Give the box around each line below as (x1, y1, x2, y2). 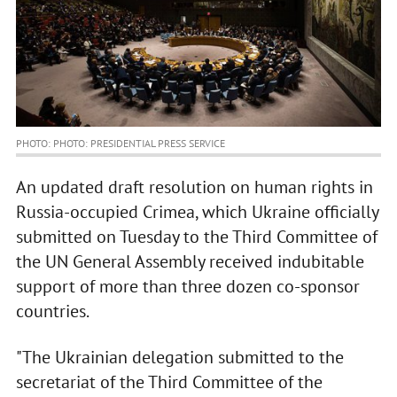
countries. (15, 300, 90, 323)
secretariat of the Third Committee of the (15, 370, 323, 394)
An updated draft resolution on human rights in (15, 175, 373, 199)
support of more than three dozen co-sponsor (15, 275, 360, 299)
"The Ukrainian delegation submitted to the (15, 346, 344, 370)
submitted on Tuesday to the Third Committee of (15, 225, 378, 249)
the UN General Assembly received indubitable (15, 250, 364, 274)
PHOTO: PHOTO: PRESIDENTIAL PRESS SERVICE (15, 136, 225, 151)
